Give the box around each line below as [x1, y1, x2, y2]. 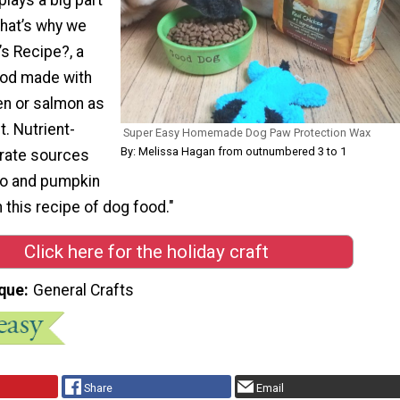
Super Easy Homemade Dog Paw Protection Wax [123, 126, 371, 140]
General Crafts [33, 281, 135, 300]
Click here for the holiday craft [24, 240, 269, 262]
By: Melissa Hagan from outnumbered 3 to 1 [121, 145, 346, 159]
